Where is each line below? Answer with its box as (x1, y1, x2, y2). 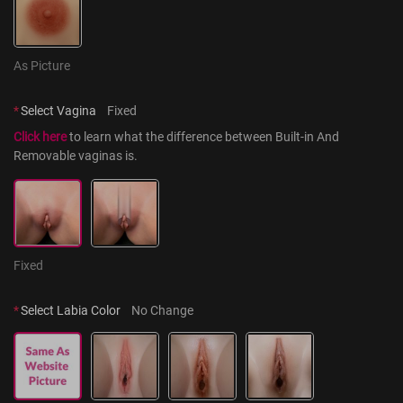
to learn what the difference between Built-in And (67, 130, 339, 144)
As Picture (13, 58, 70, 73)
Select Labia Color (21, 303, 121, 318)
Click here (13, 130, 67, 144)
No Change (131, 303, 193, 318)
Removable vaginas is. (13, 148, 138, 163)
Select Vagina (21, 103, 96, 118)
